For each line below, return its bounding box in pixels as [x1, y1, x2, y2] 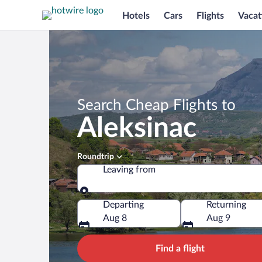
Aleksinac [77, 114, 196, 142]
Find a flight [156, 244, 205, 253]
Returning [206, 200, 246, 209]
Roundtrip [77, 153, 114, 161]
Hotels [122, 11, 150, 20]
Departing [103, 200, 144, 209]
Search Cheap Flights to [77, 98, 236, 113]
